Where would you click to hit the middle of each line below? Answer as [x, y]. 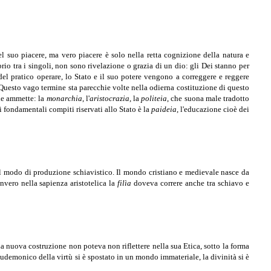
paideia [164, 109]
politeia [154, 99]
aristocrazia [109, 99]
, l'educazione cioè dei [213, 109]
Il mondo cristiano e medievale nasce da [183, 172]
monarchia [64, 99]
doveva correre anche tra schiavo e [191, 183]
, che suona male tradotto [208, 99]
